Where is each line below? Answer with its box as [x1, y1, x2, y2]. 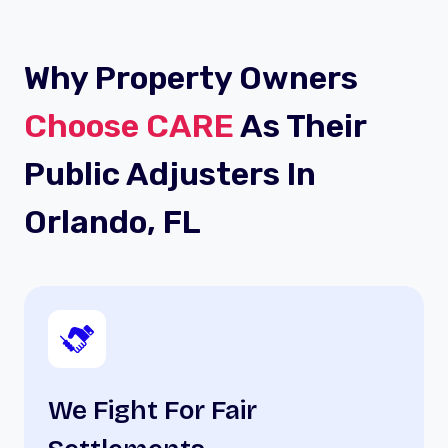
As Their [234, 107, 367, 145]
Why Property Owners [24, 59, 358, 97]
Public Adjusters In [24, 155, 316, 193]
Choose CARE [24, 107, 234, 145]
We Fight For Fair [48, 395, 257, 426]
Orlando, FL [24, 203, 201, 241]
